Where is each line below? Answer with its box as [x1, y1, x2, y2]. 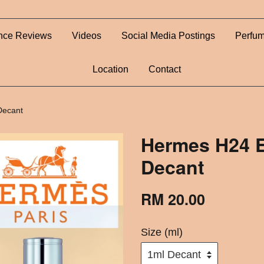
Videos [72, 31, 101, 41]
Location [92, 64, 128, 74]
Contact [148, 64, 181, 74]
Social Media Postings [121, 31, 215, 41]
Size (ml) [141, 226, 183, 238]
